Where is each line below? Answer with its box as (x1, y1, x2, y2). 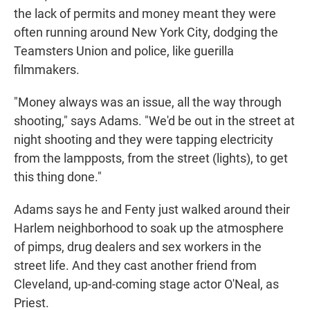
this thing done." (14, 170, 102, 185)
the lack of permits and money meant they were (14, 6, 276, 21)
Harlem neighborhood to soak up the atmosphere (14, 221, 284, 236)
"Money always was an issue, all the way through (14, 95, 282, 110)
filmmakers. (14, 62, 80, 77)
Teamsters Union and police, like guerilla (14, 44, 234, 59)
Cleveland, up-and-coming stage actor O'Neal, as (14, 277, 279, 292)
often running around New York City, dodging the (14, 25, 278, 40)
